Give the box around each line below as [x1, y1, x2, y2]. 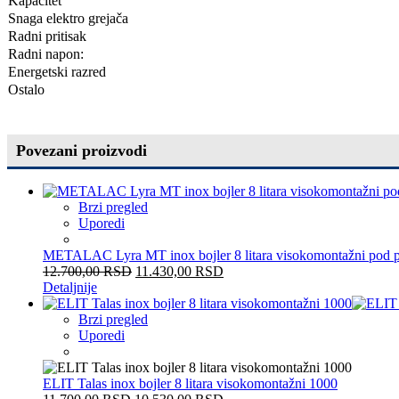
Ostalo [8, 81, 45, 97]
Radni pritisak [8, 28, 86, 44]
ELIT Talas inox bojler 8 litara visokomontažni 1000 [43, 375, 338, 391]
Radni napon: [8, 45, 84, 61]
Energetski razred [8, 63, 106, 79]
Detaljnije [43, 279, 97, 295]
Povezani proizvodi [16, 141, 147, 159]
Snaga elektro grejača [8, 10, 128, 26]
